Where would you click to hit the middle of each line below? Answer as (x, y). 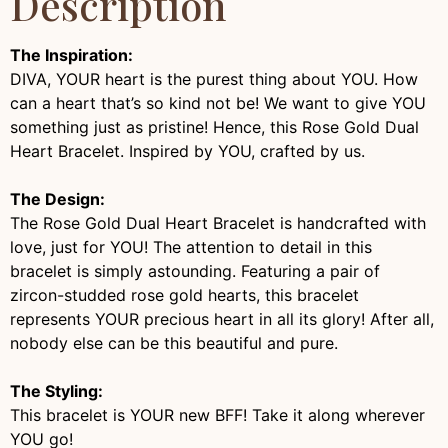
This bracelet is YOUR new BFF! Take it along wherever (217, 414)
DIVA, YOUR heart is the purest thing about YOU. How (214, 78)
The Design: (57, 198)
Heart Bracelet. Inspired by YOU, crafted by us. (187, 150)
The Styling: (56, 390)
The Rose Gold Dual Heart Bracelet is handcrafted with (218, 222)
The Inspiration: (71, 54)
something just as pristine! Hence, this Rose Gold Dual (214, 126)
